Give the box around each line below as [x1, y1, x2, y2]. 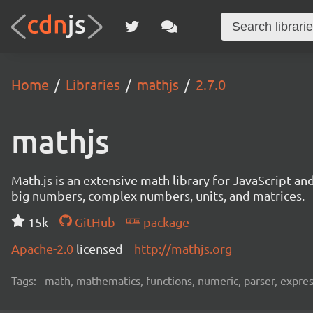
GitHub [71, 214, 115, 229]
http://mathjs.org [134, 241, 232, 256]
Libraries [66, 75, 120, 93]
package [140, 214, 189, 229]
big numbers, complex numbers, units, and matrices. [11, 188, 305, 203]
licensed [76, 241, 123, 256]
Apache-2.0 [11, 241, 76, 256]
